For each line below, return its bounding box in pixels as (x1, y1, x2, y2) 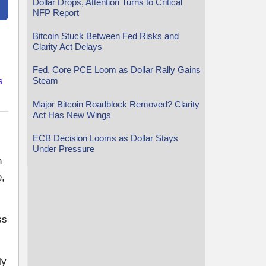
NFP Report (32, 7, 79, 18)
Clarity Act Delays (32, 41, 102, 52)
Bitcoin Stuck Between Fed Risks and (32, 30, 179, 41)
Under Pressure (32, 144, 94, 154)
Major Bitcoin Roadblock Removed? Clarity (32, 99, 199, 109)
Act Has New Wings (32, 109, 111, 120)
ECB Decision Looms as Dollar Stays (32, 133, 178, 143)
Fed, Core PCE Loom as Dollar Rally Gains (32, 65, 201, 75)
